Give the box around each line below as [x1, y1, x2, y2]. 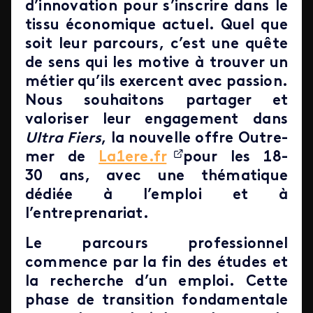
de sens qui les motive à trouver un [25, 56, 288, 71]
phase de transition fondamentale [25, 293, 288, 308]
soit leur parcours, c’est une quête [25, 37, 288, 52]
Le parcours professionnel [25, 237, 288, 252]
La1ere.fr [99, 150, 167, 165]
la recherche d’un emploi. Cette [25, 275, 288, 289]
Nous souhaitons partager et [25, 94, 288, 108]
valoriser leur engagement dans [25, 112, 288, 127]
